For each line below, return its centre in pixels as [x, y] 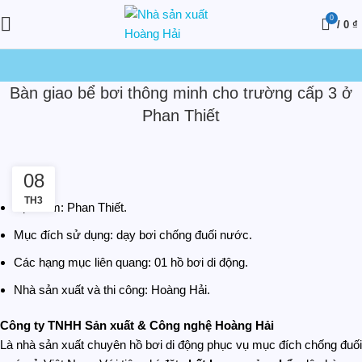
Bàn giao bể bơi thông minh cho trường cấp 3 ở [181, 93]
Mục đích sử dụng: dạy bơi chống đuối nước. [133, 235]
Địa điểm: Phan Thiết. [70, 207]
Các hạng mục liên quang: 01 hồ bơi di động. [131, 262]
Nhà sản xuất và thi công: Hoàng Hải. [112, 290]
